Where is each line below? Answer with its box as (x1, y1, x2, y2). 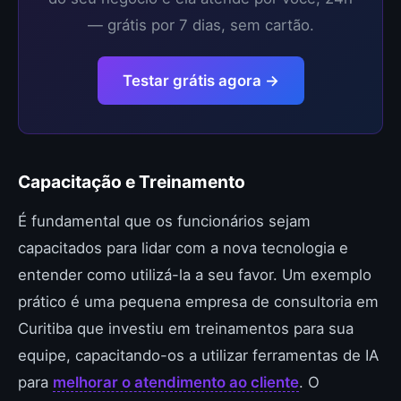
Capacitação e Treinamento (18, 171, 245, 192)
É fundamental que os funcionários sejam (18, 212, 311, 230)
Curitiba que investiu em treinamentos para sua (18, 320, 354, 337)
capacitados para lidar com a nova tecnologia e (18, 239, 348, 257)
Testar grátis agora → (122, 72, 279, 90)
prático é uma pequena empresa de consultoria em (18, 293, 379, 311)
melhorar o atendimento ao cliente (53, 373, 299, 391)
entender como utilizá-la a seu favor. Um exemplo (18, 266, 371, 284)
